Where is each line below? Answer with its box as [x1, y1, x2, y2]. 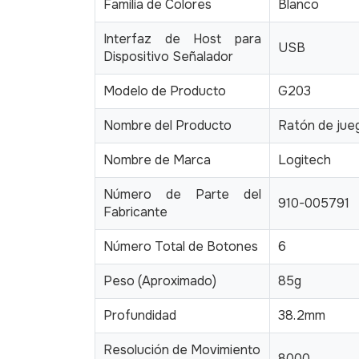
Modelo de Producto [103, 82, 226, 99]
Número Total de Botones [103, 237, 258, 255]
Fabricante [103, 203, 167, 220]
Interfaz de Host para [103, 30, 261, 47]
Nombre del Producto [103, 116, 232, 134]
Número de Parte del [103, 185, 261, 203]
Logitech [278, 151, 331, 168]
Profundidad [103, 306, 176, 324]
